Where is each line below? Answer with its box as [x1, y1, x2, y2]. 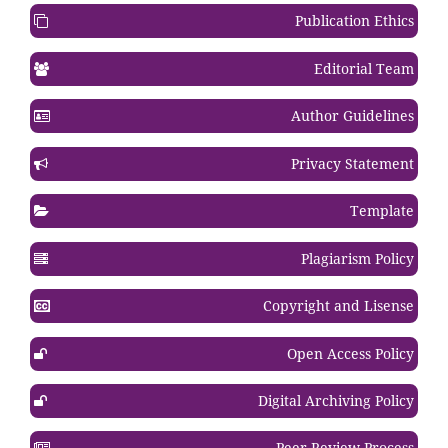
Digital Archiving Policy [254, 390, 414, 410]
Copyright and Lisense [259, 296, 414, 316]
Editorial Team [310, 58, 414, 78]
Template [346, 201, 414, 221]
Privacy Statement [287, 153, 414, 173]
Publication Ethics [291, 11, 414, 31]
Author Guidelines [287, 106, 414, 126]
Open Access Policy [283, 343, 414, 363]
